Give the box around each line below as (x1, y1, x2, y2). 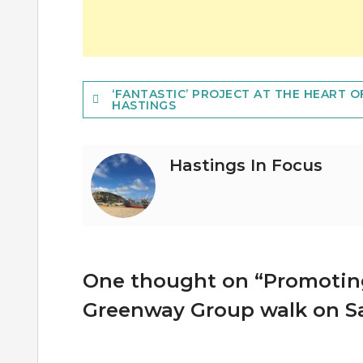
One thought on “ (83, 268, 263, 293)
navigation (82, 111, 194, 135)
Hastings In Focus (169, 155, 322, 175)
